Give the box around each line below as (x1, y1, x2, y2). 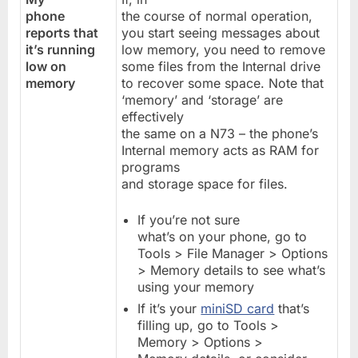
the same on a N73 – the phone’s (121, 125, 319, 141)
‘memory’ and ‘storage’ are (121, 91, 284, 108)
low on (26, 58, 67, 74)
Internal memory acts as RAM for (121, 141, 320, 158)
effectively (121, 108, 185, 125)
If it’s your (137, 300, 201, 317)
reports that (26, 24, 99, 41)
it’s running (26, 41, 96, 58)
